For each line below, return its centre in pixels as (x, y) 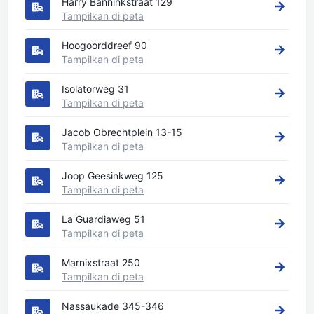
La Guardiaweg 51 (103, 219)
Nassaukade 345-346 (113, 306)
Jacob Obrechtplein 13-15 (122, 132)
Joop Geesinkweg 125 (112, 176)
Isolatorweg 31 (95, 89)
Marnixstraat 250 (101, 262)
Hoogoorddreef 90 (104, 45)
